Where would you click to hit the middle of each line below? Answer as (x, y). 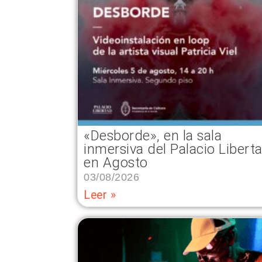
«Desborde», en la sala (153, 136)
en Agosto (116, 163)
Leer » (100, 195)
